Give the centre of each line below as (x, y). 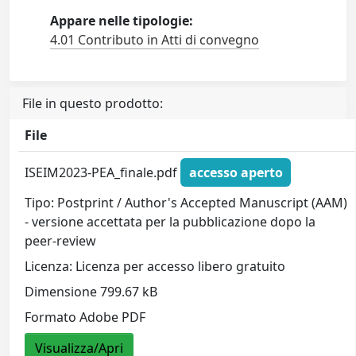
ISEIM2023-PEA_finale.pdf (103, 172)
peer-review (61, 240)
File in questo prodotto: (93, 104)
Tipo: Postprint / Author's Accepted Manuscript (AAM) (186, 202)
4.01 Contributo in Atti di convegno (155, 40)
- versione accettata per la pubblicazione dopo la (170, 221)
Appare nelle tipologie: (122, 21)
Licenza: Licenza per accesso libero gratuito (155, 266)
